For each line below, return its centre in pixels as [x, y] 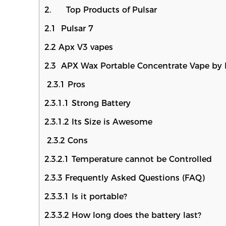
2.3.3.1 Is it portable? [86, 197]
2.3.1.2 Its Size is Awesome [99, 122]
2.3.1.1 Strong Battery [88, 103]
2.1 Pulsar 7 [69, 29]
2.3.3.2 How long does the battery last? [123, 215]
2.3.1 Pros [65, 85]
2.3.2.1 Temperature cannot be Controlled [128, 159]
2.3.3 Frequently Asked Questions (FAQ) [125, 178]
